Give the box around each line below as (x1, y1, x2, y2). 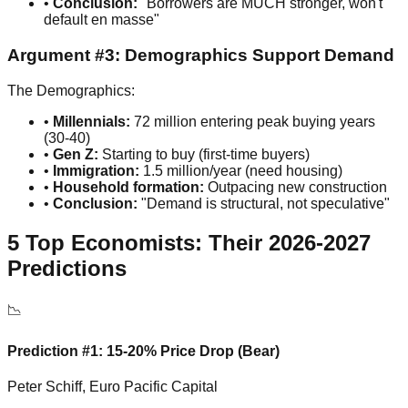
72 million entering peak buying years (130, 113, 375, 129)
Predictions (7, 255, 127, 280)
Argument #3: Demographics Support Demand (7, 46, 394, 65)
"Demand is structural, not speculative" (138, 195, 390, 211)
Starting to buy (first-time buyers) (98, 146, 310, 162)
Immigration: (53, 162, 139, 178)
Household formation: (53, 178, 204, 195)
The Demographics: (7, 82, 135, 98)
